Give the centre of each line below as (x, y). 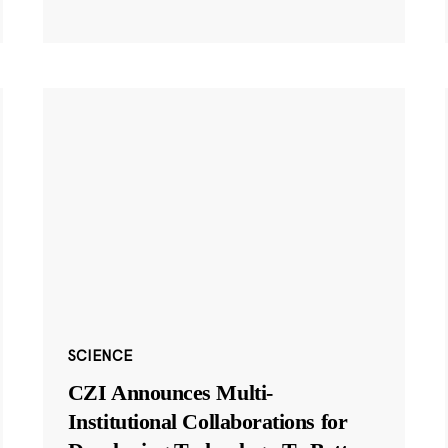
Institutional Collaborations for (207, 421)
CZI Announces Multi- (170, 392)
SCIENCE (99, 355)
